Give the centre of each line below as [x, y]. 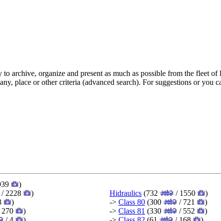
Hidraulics [126, 193]
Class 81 [132, 211]
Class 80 [132, 202]
